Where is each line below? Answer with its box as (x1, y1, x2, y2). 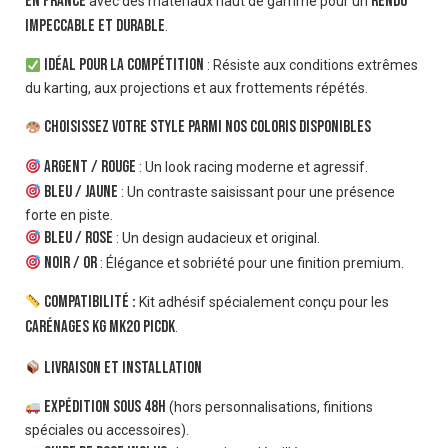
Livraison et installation (43, 357, 202, 378)
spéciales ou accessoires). (25, 422, 189, 439)
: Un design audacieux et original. (112, 229, 320, 246)
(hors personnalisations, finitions (165, 399, 373, 416)
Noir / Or (43, 252, 97, 273)
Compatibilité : (43, 291, 136, 312)
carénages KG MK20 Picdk (25, 316, 175, 337)
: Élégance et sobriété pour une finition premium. (96, 254, 404, 271)
